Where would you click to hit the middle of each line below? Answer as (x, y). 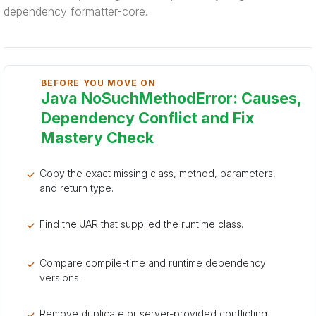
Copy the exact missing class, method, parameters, (158, 173)
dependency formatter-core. (76, 11)
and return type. (77, 188)
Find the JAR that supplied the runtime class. (141, 224)
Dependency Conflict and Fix (148, 118)
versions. (60, 278)
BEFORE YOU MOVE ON (99, 83)
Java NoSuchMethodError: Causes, (171, 98)
